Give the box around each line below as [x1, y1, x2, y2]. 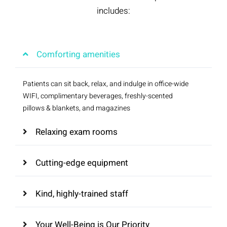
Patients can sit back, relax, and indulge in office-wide [23, 78, 188, 89]
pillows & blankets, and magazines [23, 102, 130, 113]
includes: [97, 4, 130, 17]
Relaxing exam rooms [35, 125, 118, 138]
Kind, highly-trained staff [35, 187, 128, 200]
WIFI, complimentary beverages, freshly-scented [23, 90, 173, 101]
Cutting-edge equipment [35, 156, 128, 169]
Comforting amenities [36, 48, 120, 61]
